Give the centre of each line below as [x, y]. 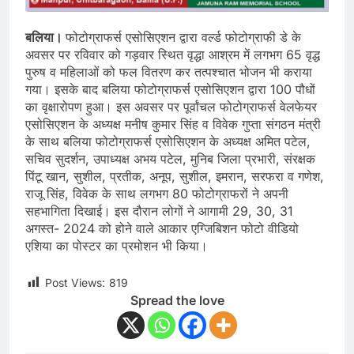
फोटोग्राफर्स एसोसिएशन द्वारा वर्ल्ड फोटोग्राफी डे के [183, 38]
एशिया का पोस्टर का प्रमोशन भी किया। [117, 246]
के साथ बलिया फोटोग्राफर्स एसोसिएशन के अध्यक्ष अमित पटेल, [168, 142]
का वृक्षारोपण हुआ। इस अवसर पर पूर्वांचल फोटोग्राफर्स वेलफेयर [171, 107]
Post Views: [75, 283]
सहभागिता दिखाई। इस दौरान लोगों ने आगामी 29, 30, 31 [159, 211]
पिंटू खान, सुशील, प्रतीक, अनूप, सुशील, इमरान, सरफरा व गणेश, [175, 177]
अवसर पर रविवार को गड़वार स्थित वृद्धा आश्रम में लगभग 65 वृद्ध [173, 55]
